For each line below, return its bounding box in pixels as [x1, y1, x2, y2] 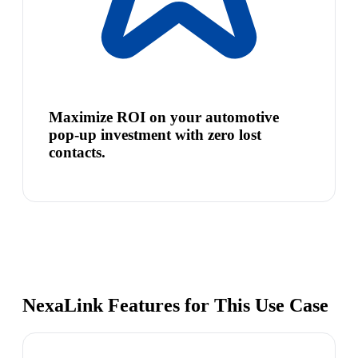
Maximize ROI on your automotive [49, 108, 279, 125]
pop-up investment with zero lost [49, 125, 261, 143]
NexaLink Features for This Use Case [22, 295, 328, 316]
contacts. [49, 143, 105, 161]
